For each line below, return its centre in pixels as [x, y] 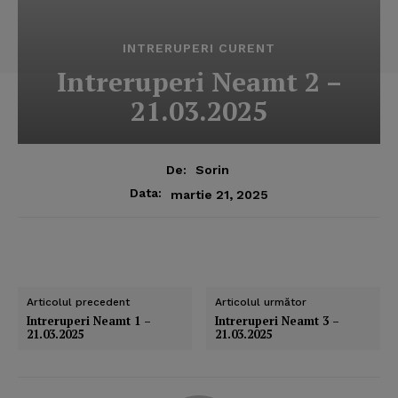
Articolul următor [261, 302]
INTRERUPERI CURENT [199, 48]
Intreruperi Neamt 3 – [278, 321]
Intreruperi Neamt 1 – [89, 321]
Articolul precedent [78, 302]
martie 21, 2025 [219, 194]
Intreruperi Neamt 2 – [199, 81]
